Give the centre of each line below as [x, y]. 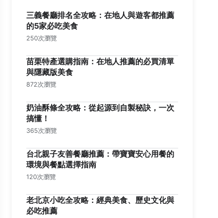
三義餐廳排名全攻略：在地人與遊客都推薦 [100, 15]
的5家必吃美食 [52, 26]
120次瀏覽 [41, 177]
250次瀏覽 [42, 38]
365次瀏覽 [42, 131]
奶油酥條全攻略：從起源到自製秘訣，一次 [100, 108]
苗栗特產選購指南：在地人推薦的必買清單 [100, 61]
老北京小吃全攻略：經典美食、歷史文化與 [100, 200]
